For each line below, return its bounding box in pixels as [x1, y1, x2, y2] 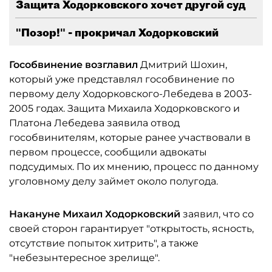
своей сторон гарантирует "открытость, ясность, [9, 223, 254, 234]
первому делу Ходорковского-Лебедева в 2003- [9, 88, 252, 100]
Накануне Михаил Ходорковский [9, 208, 183, 220]
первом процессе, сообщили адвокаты [9, 146, 207, 158]
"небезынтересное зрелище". [9, 252, 160, 263]
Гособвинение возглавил [9, 59, 140, 70]
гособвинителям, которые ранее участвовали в [9, 132, 251, 143]
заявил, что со [183, 208, 254, 220]
